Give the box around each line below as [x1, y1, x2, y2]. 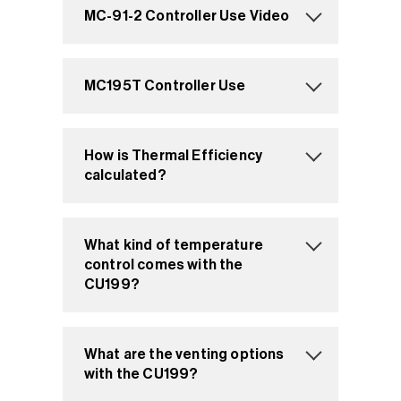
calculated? [84, 166, 166, 183]
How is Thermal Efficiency [84, 147, 262, 164]
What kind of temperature [84, 236, 263, 253]
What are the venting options [84, 346, 285, 363]
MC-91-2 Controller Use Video [84, 7, 290, 24]
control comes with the [84, 256, 243, 273]
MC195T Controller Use [84, 77, 246, 94]
